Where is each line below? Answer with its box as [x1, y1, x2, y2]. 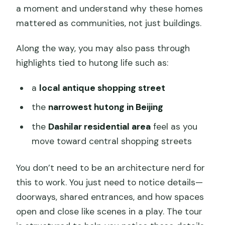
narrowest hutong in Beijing [48, 101, 163, 113]
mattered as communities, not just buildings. [16, 17, 202, 29]
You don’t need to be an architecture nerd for [16, 162, 205, 173]
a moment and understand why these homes [16, 3, 203, 14]
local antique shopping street [39, 82, 165, 93]
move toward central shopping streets [31, 135, 192, 147]
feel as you [150, 121, 197, 132]
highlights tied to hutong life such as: [16, 57, 169, 68]
